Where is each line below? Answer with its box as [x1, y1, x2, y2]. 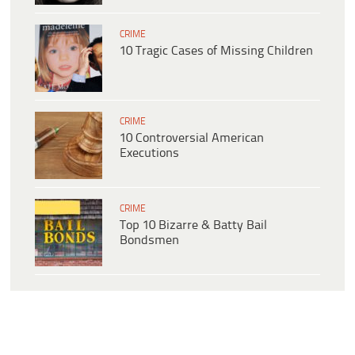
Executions [120, 147, 179, 161]
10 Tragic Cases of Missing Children [120, 44, 313, 59]
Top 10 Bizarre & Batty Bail [120, 219, 267, 233]
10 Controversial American [120, 132, 264, 146]
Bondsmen [120, 234, 179, 248]
